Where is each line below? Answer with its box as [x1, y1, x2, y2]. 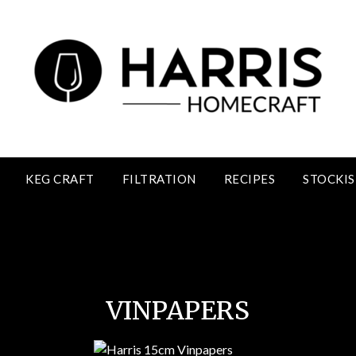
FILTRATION [122, 172, 196, 186]
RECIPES [223, 172, 275, 186]
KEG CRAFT [25, 172, 95, 186]
